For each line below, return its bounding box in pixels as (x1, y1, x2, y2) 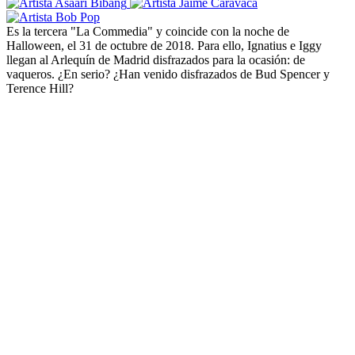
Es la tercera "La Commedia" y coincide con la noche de (6, 24, 289, 38)
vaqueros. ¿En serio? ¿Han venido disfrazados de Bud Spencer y (6, 67, 330, 81)
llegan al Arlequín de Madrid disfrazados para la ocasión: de (6, 52, 305, 67)
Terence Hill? (6, 81, 74, 95)
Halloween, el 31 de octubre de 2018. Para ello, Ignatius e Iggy (6, 38, 322, 52)
